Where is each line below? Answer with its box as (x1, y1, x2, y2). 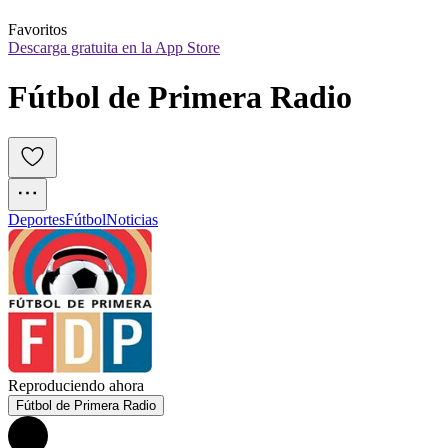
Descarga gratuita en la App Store (8, 39, 220, 57)
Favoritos (8, 21, 67, 39)
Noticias (106, 211, 158, 229)
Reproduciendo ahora (8, 377, 144, 395)
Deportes (8, 211, 65, 229)
